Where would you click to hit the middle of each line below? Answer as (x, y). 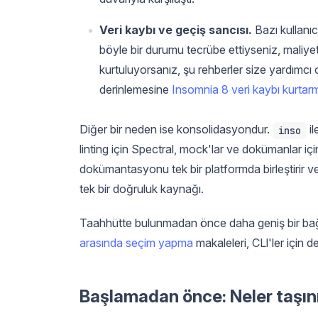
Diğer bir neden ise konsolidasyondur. (176, 129)
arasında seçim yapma (136, 242)
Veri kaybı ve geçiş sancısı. (176, 29)
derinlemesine (136, 89)
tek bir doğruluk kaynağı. (142, 188)
